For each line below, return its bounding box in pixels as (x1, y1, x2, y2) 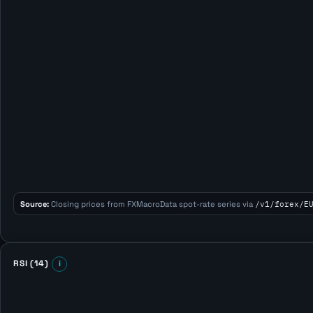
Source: (20, 198, 50, 209)
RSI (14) (13, 258, 50, 270)
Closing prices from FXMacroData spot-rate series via (49, 198, 256, 209)
